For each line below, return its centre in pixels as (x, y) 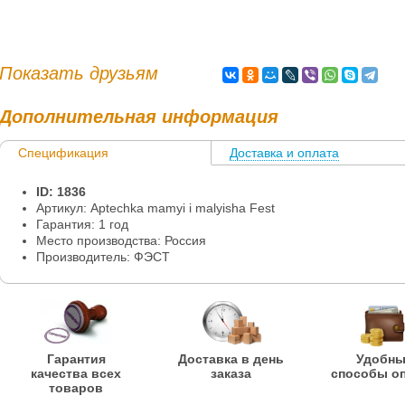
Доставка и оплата (284, 153)
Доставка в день (231, 359)
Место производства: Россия (121, 240)
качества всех (76, 373)
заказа (231, 373)
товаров (76, 388)
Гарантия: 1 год (82, 224)
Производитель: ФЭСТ (103, 257)
